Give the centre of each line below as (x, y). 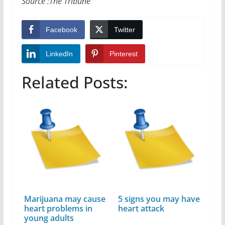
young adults (49, 218)
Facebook (61, 29)
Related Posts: (75, 82)
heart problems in (58, 208)
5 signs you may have (159, 199)
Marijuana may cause (65, 199)
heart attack (141, 208)
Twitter (124, 29)
